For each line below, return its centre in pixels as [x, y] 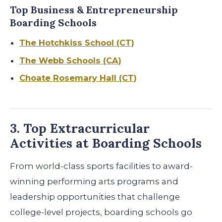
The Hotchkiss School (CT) [77, 42]
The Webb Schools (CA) [71, 60]
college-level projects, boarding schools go [101, 212]
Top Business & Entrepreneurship [94, 10]
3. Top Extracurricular [80, 128]
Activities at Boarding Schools [106, 143]
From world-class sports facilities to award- [101, 166]
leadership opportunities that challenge [95, 197]
